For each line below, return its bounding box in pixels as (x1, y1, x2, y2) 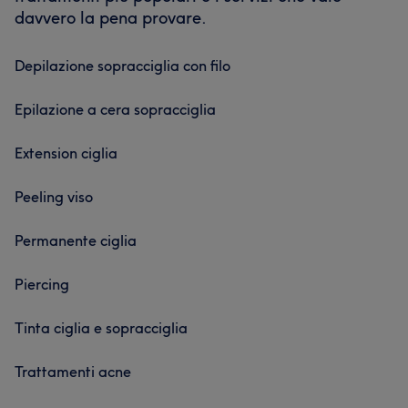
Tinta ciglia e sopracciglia (15, 319, 188, 337)
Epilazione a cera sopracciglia (15, 100, 216, 118)
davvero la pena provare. (15, 7, 207, 28)
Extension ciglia (15, 144, 117, 162)
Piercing (15, 275, 69, 293)
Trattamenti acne (15, 362, 131, 381)
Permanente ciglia (15, 231, 137, 250)
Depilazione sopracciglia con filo (15, 56, 230, 75)
